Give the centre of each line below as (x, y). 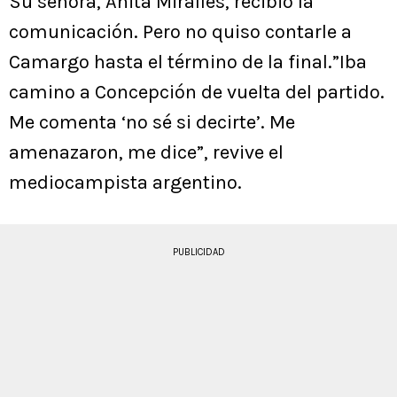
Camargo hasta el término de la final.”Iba (188, 62)
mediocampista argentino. (125, 183)
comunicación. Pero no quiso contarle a (180, 32)
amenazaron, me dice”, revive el (146, 153)
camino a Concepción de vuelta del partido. (197, 93)
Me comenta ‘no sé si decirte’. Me (152, 123)
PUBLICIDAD (198, 253)
